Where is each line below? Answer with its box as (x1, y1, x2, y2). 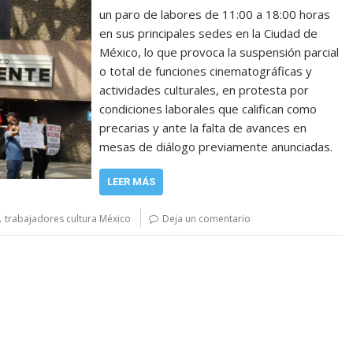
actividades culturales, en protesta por (99, 82, 310, 98)
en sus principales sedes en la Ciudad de (99, 25, 318, 41)
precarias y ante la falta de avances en (99, 120, 307, 136)
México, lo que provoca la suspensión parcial (99, 44, 340, 60)
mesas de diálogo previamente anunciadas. (99, 139, 333, 154)
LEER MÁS (107, 176, 156, 188)
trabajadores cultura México (5, 212, 131, 225)
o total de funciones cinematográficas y (99, 63, 313, 79)
